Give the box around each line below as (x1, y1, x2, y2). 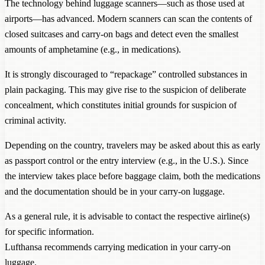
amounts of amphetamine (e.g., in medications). (5, 44, 181, 54)
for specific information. (5, 226, 94, 237)
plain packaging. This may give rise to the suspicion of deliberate (5, 84, 246, 95)
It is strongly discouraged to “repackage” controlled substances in (5, 69, 247, 79)
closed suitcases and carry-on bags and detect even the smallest (5, 28, 238, 39)
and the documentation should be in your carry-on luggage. (5, 186, 225, 196)
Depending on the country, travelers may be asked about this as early (5, 140, 260, 150)
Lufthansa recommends (5, 241, 94, 252)
